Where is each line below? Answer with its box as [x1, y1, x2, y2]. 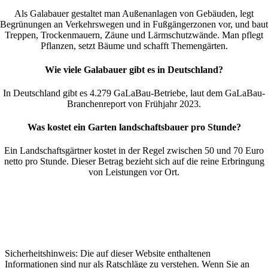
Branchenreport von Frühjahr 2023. [67, 98, 201, 109]
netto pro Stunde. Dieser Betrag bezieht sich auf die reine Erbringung [4, 156, 264, 167]
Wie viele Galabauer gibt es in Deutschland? [45, 64, 223, 75]
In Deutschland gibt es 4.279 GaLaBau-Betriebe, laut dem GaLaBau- [3, 87, 265, 98]
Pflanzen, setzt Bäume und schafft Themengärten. [40, 41, 228, 51]
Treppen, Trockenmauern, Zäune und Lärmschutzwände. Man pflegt [5, 30, 263, 41]
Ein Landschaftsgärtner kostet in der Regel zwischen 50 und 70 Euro [4, 145, 264, 156]
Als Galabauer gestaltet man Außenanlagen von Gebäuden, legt [14, 8, 254, 19]
